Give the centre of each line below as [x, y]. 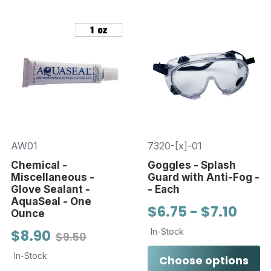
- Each [163, 189]
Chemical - [39, 165]
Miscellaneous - [53, 177]
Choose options [204, 260]
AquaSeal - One [51, 201]
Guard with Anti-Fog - [203, 177]
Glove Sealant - [51, 189]
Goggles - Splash [191, 165]
